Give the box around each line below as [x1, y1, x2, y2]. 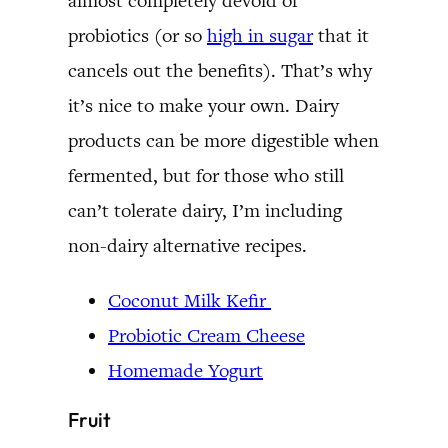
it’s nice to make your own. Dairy [68, 92, 339, 118]
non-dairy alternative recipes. [68, 232, 307, 258]
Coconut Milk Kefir [108, 287, 271, 313]
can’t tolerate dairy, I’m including [68, 197, 342, 223]
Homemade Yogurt [108, 357, 263, 383]
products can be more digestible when [68, 127, 379, 153]
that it [313, 22, 369, 48]
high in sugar [207, 22, 313, 48]
